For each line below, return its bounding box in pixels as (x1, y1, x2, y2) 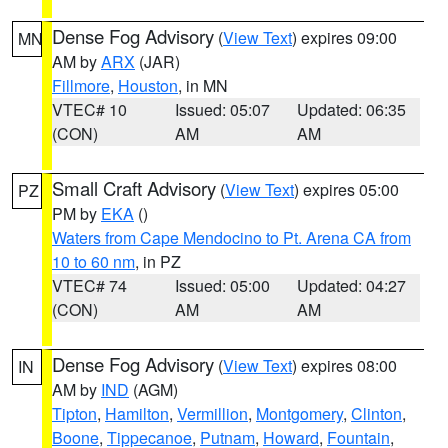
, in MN (178, 74, 228, 97)
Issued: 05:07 (174, 98, 270, 121)
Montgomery (256, 402, 343, 425)
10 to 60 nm (52, 250, 135, 273)
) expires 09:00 (292, 26, 397, 49)
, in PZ (135, 250, 181, 273)
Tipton (52, 402, 97, 425)
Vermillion (177, 402, 248, 425)
